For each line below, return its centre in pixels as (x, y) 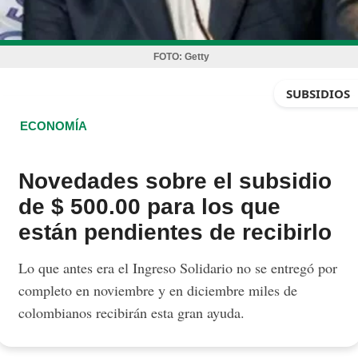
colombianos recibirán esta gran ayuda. (132, 312)
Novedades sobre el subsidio (175, 181)
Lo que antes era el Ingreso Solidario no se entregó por (178, 268)
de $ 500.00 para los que (150, 207)
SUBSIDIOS (318, 93)
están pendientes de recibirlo (175, 232)
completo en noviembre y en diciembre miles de (158, 290)
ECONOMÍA (54, 126)
